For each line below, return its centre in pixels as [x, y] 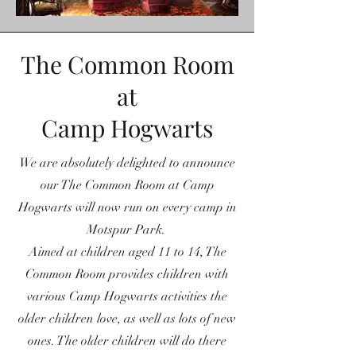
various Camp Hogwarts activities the [127, 296]
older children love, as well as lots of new [127, 318]
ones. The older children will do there [127, 341]
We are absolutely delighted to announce [127, 163]
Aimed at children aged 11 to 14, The [127, 252]
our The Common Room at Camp [127, 185]
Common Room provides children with [127, 274]
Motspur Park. [127, 229]
